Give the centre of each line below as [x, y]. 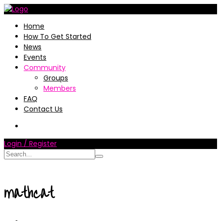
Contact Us [43, 109]
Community [45, 68]
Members [60, 88]
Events [35, 57]
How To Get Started [57, 37]
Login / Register [30, 144]
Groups [56, 78]
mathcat [29, 193]
